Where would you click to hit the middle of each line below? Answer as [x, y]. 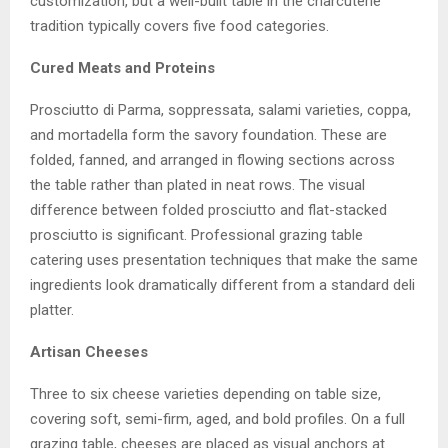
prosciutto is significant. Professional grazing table [196, 234]
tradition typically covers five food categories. [179, 25]
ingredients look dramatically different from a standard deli [222, 284]
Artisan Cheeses [89, 351]
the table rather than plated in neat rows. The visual [197, 184]
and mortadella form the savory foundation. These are [208, 134]
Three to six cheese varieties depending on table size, [205, 393]
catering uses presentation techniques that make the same [224, 259]
